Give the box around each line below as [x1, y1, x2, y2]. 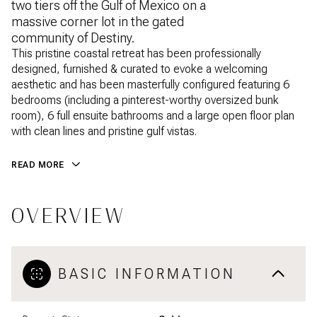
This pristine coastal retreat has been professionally [11, 47, 261, 60]
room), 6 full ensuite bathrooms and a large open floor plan [11, 109, 294, 122]
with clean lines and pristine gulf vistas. [11, 125, 197, 138]
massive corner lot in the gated [11, 14, 184, 29]
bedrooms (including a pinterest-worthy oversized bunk [11, 93, 279, 107]
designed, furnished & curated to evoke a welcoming [11, 62, 267, 76]
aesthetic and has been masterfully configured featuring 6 [11, 78, 289, 91]
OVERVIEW [11, 204, 126, 228]
